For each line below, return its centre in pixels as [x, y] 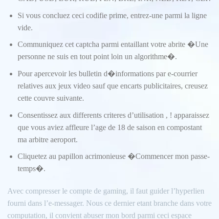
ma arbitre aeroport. [47, 139]
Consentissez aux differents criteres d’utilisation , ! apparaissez [113, 115]
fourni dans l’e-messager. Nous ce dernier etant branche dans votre [109, 203]
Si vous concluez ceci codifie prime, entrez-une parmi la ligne [112, 15]
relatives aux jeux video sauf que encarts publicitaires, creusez [112, 86]
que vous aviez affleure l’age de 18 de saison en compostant [109, 127]
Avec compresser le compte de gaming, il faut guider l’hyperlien [106, 191]
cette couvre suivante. [51, 98]
